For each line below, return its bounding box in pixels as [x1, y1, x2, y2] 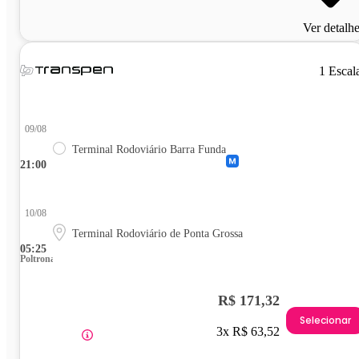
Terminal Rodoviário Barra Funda [72, 143, 226, 155]
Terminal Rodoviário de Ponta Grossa [72, 227, 243, 240]
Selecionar [300, 313, 351, 328]
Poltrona [20, 252, 55, 264]
